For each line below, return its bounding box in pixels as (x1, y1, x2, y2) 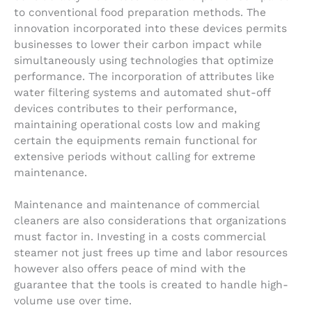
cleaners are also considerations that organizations (14, 214, 286, 227)
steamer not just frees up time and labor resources (14, 247, 288, 259)
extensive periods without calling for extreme (14, 150, 256, 163)
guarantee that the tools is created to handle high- (14, 279, 288, 291)
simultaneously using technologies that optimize (14, 54, 274, 67)
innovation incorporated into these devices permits (14, 22, 287, 35)
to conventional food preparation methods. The (14, 6, 266, 19)
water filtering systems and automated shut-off (14, 86, 270, 99)
